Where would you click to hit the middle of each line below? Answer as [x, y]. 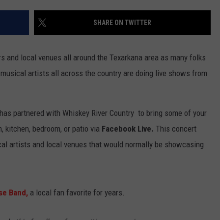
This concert [175, 129]
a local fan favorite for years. [76, 193]
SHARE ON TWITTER [122, 23]
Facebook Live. [128, 129]
